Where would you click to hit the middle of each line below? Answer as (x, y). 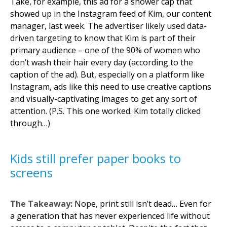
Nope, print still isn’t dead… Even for (142, 204)
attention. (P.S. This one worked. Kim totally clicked (105, 111)
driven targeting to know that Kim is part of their (103, 38)
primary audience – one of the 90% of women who (105, 50)
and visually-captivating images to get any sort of (104, 99)
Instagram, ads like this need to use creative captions (111, 87)
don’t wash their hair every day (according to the (102, 62)
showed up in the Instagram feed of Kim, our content (111, 14)
